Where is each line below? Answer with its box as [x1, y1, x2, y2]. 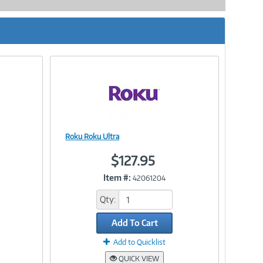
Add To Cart [111, 218, 158, 228]
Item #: [103, 173, 131, 183]
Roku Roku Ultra [65, 132, 120, 141]
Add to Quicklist [113, 238, 166, 247]
